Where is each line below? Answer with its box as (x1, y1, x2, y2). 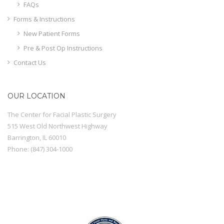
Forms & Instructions (13, 14, 75, 23)
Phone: (7, 144, 30, 153)
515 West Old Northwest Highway (7, 121, 107, 130)
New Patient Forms (23, 28, 80, 38)
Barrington (7, 132, 39, 142)
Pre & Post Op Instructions (23, 43, 102, 52)
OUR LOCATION (7, 91, 65, 100)
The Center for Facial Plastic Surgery (7, 109, 116, 119)
